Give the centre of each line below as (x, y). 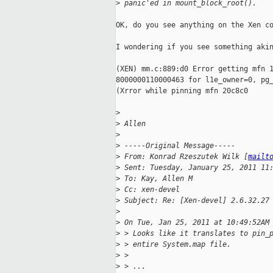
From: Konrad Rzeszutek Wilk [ (184, 157)
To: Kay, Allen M (156, 179)
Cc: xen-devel (150, 190)
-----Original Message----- (178, 146)
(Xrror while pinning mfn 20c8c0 (182, 91)
